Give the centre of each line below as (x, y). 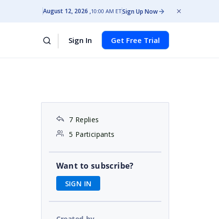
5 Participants (92, 134)
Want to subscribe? (95, 166)
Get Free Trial (135, 40)
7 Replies (84, 120)
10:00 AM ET (106, 11)
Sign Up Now (140, 11)
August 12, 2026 (66, 11)
